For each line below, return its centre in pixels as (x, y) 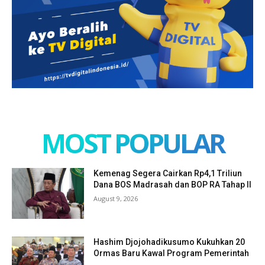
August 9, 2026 (116, 198)
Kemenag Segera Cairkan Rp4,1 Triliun (168, 173)
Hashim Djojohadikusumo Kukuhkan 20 (169, 242)
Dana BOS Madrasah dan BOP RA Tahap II (173, 184)
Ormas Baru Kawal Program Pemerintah (172, 253)
